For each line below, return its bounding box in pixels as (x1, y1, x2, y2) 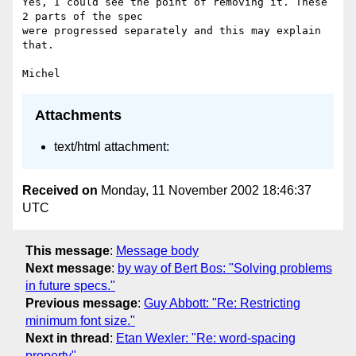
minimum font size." (25, 314, 135, 328)
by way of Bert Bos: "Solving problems (118, 261, 332, 276)
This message (25, 244, 110, 258)
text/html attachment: (54, 140, 169, 154)
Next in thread (25, 331, 110, 346)
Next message (25, 261, 111, 276)
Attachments (35, 107, 122, 124)
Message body (116, 244, 199, 258)
